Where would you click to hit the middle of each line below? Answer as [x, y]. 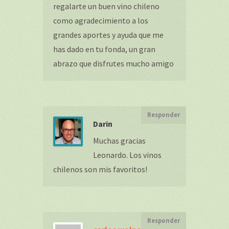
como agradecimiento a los [101, 20]
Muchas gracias [119, 141]
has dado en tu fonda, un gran [104, 49]
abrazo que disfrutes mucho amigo [113, 63]
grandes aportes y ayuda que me [108, 35]
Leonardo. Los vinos [127, 155]
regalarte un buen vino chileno [106, 6]
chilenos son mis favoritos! [100, 169]
